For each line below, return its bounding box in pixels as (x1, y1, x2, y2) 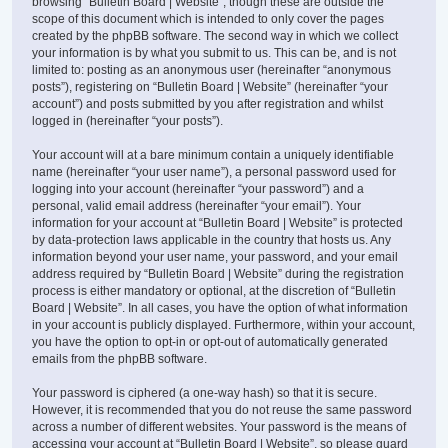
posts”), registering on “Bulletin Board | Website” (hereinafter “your (32, 80, 388, 95)
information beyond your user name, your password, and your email (32, 250, 398, 265)
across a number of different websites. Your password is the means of (32, 420, 406, 435)
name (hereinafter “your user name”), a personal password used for (32, 165, 396, 180)
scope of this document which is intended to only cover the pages (32, 12, 384, 27)
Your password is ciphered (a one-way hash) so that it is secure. (32, 386, 377, 401)
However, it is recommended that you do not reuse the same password (32, 403, 412, 418)
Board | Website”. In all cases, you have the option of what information (32, 301, 408, 316)
